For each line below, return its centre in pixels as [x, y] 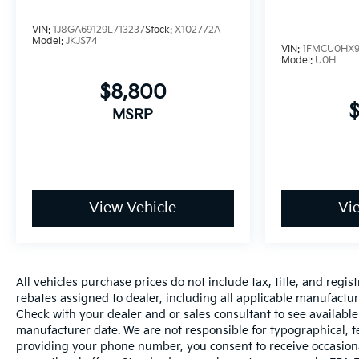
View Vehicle [133, 208]
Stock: [160, 30]
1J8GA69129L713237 [99, 30]
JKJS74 [82, 41]
